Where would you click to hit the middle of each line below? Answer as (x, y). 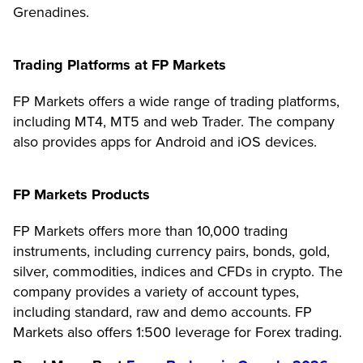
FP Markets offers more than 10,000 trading (150, 231)
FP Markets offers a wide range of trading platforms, (176, 101)
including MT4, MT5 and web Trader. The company (174, 121)
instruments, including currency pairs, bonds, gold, (171, 251)
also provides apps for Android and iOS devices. (165, 141)
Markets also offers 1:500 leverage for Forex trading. (177, 332)
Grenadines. (51, 12)
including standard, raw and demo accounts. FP (162, 312)
